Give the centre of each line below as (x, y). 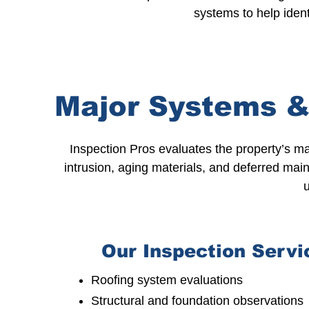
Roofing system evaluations (167, 280)
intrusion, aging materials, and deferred (173, 168)
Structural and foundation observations (197, 301)
